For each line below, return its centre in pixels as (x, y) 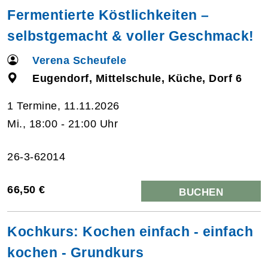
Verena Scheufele (80, 60)
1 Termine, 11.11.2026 (63, 106)
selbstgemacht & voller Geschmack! (131, 36)
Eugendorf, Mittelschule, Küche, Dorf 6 (137, 78)
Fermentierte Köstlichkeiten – (108, 15)
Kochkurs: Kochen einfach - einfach (130, 231)
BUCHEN (201, 192)
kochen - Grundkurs (75, 252)
